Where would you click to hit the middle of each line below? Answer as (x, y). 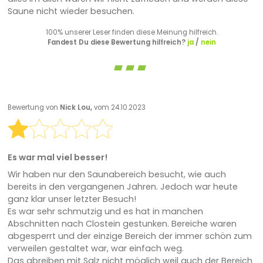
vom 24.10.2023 (119, 107)
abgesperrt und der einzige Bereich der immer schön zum (129, 236)
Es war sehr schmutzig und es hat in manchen (105, 212)
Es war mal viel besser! (57, 158)
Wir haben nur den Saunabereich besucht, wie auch (117, 175)
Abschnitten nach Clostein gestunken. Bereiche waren (122, 224)
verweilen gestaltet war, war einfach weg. (95, 249)
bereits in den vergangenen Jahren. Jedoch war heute (122, 187)
